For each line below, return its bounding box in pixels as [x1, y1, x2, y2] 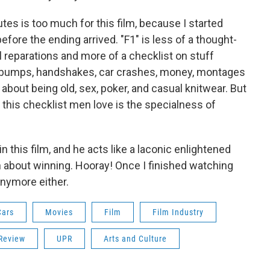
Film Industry [152, 207, 204, 217]
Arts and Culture [104, 234, 167, 243]
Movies [45, 207, 73, 217]
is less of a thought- [142, 33, 237, 46]
